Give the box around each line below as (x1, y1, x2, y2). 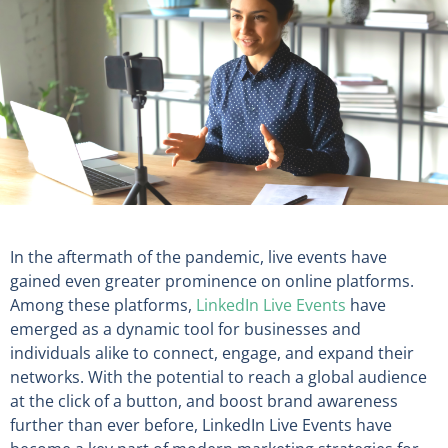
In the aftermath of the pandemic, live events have (10, 246, 387, 269)
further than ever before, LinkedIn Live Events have (10, 414, 392, 437)
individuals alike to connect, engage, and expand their (10, 342, 414, 365)
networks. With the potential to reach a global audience (10, 366, 427, 389)
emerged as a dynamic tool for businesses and (10, 318, 361, 341)
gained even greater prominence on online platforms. (10, 270, 414, 293)
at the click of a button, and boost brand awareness (10, 390, 398, 413)
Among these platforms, (10, 294, 196, 317)
